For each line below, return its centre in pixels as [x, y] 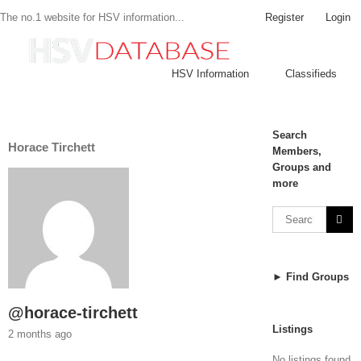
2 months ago [40, 334]
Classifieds [311, 74]
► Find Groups [310, 277]
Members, [297, 151]
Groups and [301, 167]
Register [284, 17]
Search [289, 135]
